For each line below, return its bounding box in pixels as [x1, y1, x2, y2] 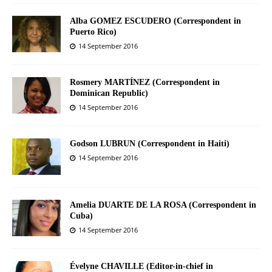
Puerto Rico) [70, 27, 117, 36]
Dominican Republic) [70, 89, 148, 98]
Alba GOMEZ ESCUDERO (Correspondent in [70, 16, 241, 25]
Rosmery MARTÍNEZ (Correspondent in [70, 78, 220, 87]
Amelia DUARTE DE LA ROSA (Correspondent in [70, 200, 256, 209]
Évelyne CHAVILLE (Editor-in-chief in [70, 262, 213, 271]
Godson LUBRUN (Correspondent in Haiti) [70, 139, 229, 148]
